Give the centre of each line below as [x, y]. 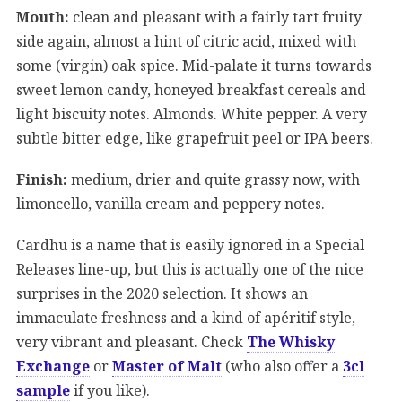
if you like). [110, 390]
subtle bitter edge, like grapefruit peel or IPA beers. [195, 138]
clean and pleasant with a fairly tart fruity [215, 17]
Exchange [53, 366]
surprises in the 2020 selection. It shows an [162, 293]
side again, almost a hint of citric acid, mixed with [186, 41]
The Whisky [291, 341]
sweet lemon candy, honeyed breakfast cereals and [191, 89]
